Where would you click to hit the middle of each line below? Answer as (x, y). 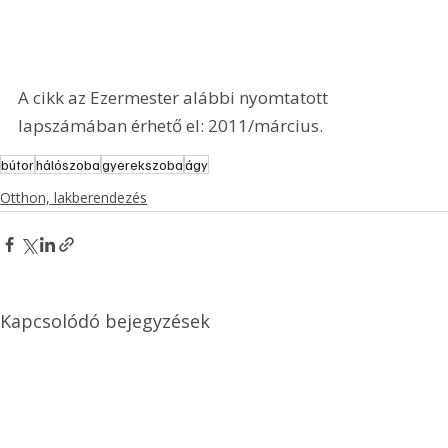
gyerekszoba (143, 164)
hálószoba (68, 164)
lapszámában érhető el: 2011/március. (171, 125)
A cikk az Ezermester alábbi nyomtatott (175, 97)
